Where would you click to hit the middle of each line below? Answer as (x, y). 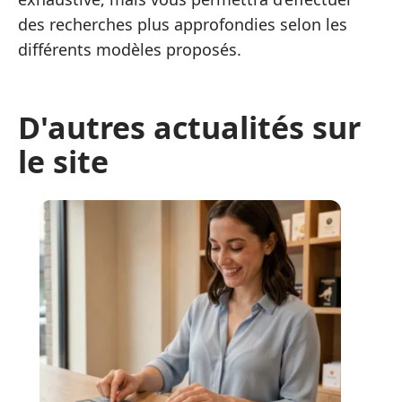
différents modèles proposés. (130, 49)
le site (63, 161)
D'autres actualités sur (189, 127)
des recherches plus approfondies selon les (183, 24)
